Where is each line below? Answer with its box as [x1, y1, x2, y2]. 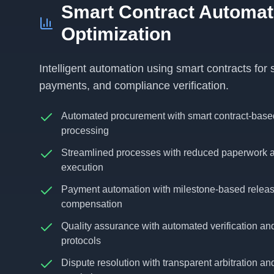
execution [61, 162, 103, 172]
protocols [61, 235, 101, 246]
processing [61, 125, 109, 136]
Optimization [61, 24, 171, 44]
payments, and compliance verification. [39, 80, 229, 92]
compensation [61, 199, 122, 209]
